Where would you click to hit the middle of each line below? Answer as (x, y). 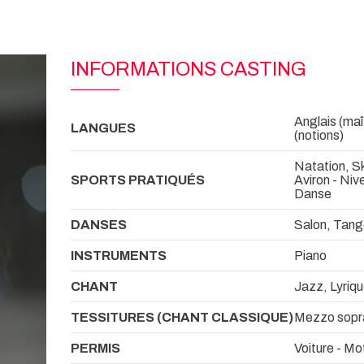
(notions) (319, 135)
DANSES (99, 224)
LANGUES (103, 128)
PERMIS (95, 348)
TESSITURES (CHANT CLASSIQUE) (182, 317)
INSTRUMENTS (119, 255)
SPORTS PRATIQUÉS (138, 180)
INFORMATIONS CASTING (188, 69)
